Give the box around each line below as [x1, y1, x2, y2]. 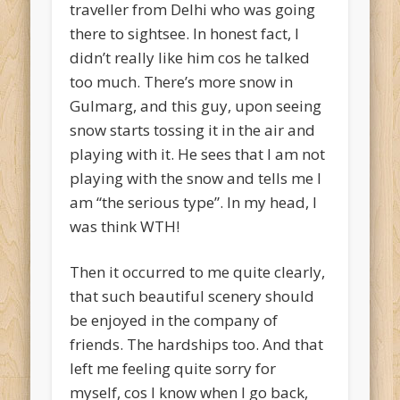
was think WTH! [70, 216, 180, 237]
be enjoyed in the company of [70, 310, 279, 331]
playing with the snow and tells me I [70, 168, 322, 189]
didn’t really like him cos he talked [70, 47, 311, 69]
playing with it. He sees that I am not [70, 144, 326, 165]
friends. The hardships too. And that [70, 334, 324, 355]
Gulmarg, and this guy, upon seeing [70, 96, 322, 117]
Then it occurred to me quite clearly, [70, 262, 326, 283]
